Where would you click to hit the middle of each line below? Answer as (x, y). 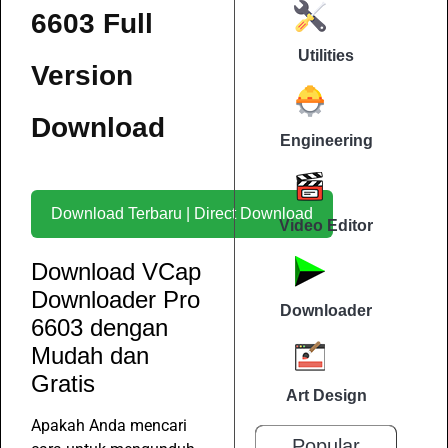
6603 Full (92, 23)
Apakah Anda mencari (109, 425)
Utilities (326, 56)
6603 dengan (99, 327)
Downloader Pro (115, 299)
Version (82, 75)
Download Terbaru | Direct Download (253, 213)
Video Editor (326, 226)
